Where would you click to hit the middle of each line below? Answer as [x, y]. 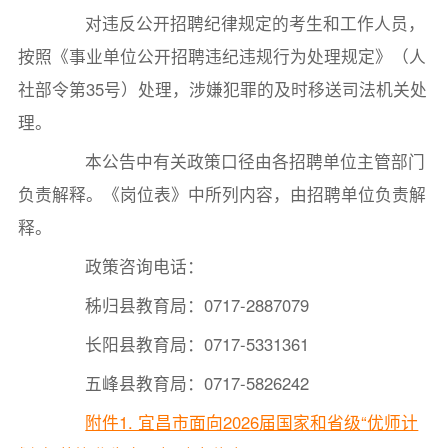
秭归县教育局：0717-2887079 [180, 304]
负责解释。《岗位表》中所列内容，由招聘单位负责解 [221, 193]
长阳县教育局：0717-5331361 [180, 343]
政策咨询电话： [128, 265]
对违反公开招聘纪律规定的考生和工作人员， [238, 22]
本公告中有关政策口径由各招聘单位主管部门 [238, 160]
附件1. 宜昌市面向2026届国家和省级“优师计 [252, 421]
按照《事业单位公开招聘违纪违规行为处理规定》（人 [221, 55]
